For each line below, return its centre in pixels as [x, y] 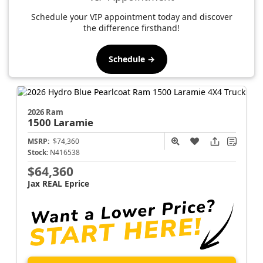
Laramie [73, 122]
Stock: [38, 152]
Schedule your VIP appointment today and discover [131, 16]
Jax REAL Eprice [58, 183]
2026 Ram [45, 112]
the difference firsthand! [131, 28]
